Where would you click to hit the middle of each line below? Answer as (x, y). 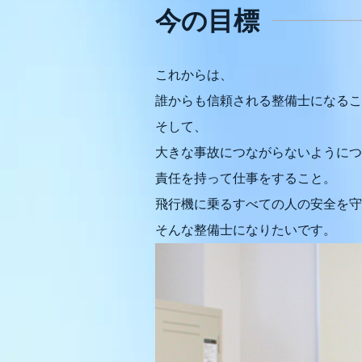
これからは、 (194, 75)
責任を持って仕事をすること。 (246, 178)
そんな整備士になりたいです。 (246, 230)
